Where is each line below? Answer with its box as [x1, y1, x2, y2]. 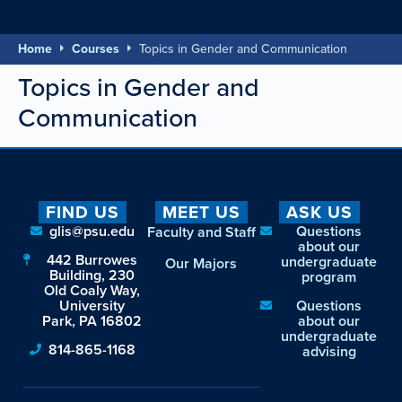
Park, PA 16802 [42, 310, 142, 331]
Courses [72, 39, 119, 59]
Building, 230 [49, 264, 135, 285]
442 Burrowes [47, 249, 137, 270]
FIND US [46, 198, 119, 225]
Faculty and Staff [146, 221, 256, 242]
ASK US [286, 198, 353, 225]
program [301, 266, 356, 287]
